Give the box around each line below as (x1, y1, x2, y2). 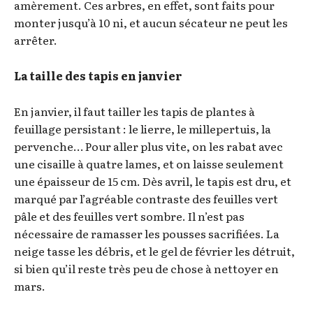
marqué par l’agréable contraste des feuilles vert (14, 189, 278, 207)
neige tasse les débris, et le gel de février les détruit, (14, 242, 295, 259)
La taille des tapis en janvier (14, 66, 182, 84)
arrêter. (14, 31, 57, 48)
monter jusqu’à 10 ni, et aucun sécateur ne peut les (14, 13, 288, 31)
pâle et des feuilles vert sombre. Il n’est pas (14, 207, 245, 224)
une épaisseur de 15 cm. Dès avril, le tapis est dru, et (14, 172, 291, 189)
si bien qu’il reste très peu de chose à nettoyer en (14, 259, 279, 277)
